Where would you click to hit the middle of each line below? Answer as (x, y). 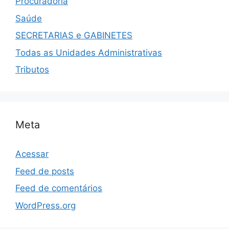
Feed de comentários (59, 188)
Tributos (32, 70)
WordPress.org (45, 205)
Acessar (32, 154)
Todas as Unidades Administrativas (89, 52)
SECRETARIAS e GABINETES (74, 36)
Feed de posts (45, 171)
